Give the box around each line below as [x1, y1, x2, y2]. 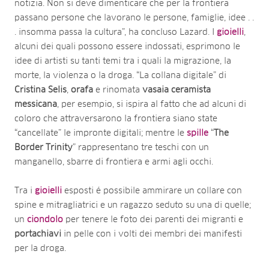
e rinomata [93, 86, 142, 95]
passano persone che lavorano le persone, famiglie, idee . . [14, 14, 254, 23]
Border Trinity [14, 144, 73, 153]
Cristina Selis [14, 86, 67, 95]
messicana [14, 100, 57, 109]
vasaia [142, 86, 169, 95]
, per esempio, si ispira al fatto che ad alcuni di [57, 100, 246, 109]
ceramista [171, 86, 211, 95]
